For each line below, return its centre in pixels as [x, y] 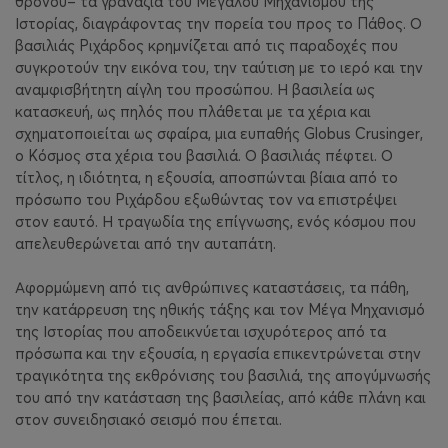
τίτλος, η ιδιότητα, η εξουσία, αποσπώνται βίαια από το [206, 177]
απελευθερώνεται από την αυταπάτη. [145, 243]
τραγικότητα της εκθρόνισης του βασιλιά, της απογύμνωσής [223, 376]
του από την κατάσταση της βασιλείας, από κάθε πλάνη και [220, 398]
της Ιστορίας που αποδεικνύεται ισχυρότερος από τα [200, 332]
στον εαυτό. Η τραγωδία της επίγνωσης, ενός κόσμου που [215, 221]
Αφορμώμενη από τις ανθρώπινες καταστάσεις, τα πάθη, [212, 288]
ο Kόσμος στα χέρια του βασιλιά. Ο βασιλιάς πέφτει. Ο [204, 155]
